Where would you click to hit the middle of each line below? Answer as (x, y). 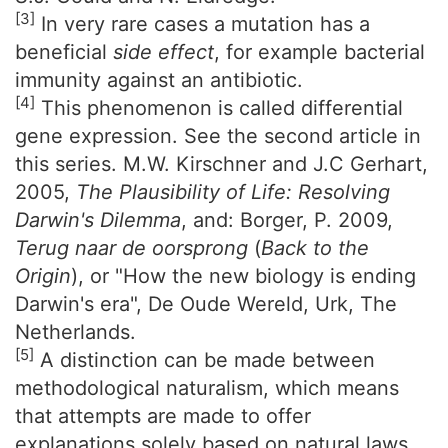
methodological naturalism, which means (207, 388)
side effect (163, 52)
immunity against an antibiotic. (159, 80)
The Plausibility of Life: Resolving (233, 192)
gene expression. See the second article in (218, 136)
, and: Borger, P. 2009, (287, 220)
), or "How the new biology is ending (243, 276)
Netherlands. (75, 332)
